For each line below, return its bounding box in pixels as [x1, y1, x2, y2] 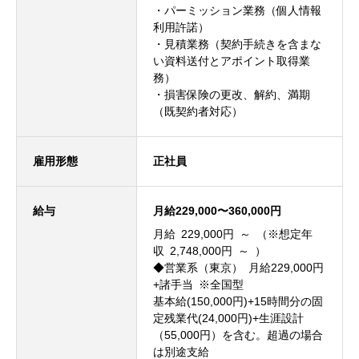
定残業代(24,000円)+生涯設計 [153, 312, 304, 325]
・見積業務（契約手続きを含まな [153, 38, 321, 50]
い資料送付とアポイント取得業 [153, 54, 310, 67]
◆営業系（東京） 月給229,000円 [153, 261, 324, 274]
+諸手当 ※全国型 [153, 278, 244, 291]
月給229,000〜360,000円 [153, 204, 281, 217]
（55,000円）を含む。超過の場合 [153, 329, 323, 341]
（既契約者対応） [153, 105, 243, 118]
